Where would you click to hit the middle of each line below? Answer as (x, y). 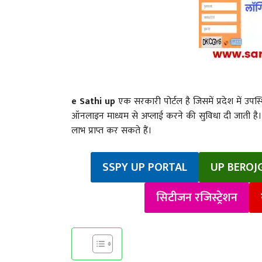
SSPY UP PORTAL (144, 167)
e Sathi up (93, 101)
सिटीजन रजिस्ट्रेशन (197, 197)
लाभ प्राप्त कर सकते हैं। (111, 130)
